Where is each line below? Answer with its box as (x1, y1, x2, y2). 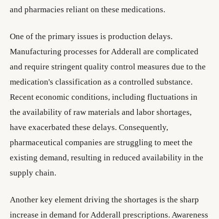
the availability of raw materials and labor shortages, (10, 108, 192, 117)
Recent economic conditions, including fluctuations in (10, 92, 197, 102)
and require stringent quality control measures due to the (10, 62, 206, 71)
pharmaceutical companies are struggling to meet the (10, 138, 193, 147)
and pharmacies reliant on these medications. (10, 5, 165, 14)
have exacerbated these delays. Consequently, (10, 123, 168, 132)
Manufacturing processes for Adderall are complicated (10, 47, 198, 56)
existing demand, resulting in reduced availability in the (10, 153, 203, 162)
